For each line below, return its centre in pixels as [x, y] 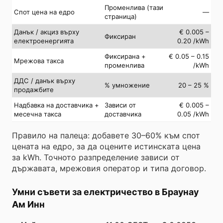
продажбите [34, 89]
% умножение [127, 85]
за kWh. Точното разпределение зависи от [96, 157]
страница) [121, 16]
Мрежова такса [39, 60]
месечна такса [38, 114]
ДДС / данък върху [45, 80]
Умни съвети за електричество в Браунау [105, 192]
